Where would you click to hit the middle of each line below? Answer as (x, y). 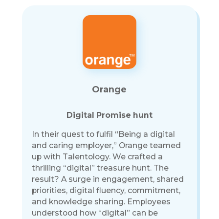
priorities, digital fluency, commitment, (106, 190)
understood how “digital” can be (95, 213)
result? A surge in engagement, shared (108, 179)
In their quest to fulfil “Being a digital (103, 134)
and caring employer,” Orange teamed (106, 145)
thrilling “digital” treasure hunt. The (100, 168)
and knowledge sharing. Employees (101, 201)
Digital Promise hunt (109, 115)
